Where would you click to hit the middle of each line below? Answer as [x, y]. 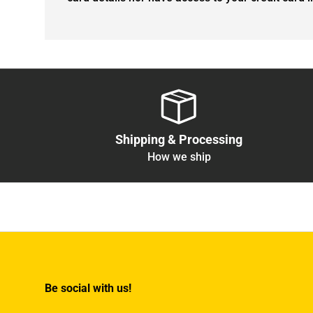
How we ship [179, 157]
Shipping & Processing [179, 140]
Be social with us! [88, 288]
